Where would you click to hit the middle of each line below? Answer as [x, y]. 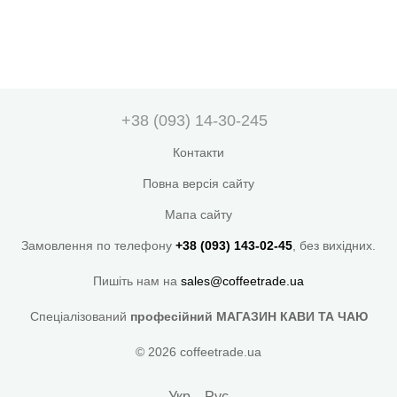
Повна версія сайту [198, 184]
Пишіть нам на [137, 281]
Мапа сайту [198, 215]
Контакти [198, 153]
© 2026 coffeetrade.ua [198, 352]
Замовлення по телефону [98, 246]
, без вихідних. [334, 246]
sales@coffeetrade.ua [242, 281]
